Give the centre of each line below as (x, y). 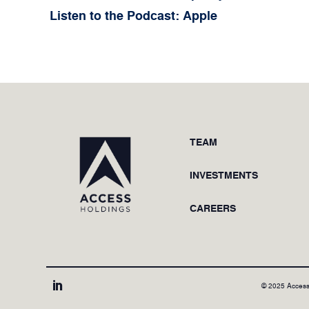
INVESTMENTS (223, 175)
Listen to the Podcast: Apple (133, 16)
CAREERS (212, 208)
